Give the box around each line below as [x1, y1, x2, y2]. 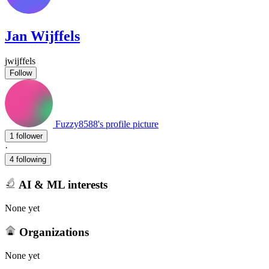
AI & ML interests [16, 178, 107, 191]
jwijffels [5, 56, 35, 67]
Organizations [16, 226, 89, 239]
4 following [10, 155, 46, 165]
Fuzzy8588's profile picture [55, 119, 159, 130]
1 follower [16, 131, 43, 141]
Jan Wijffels [5, 28, 80, 44]
